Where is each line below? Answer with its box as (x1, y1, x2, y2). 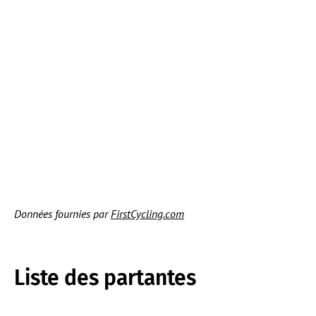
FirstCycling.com (111, 206, 184, 221)
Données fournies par (14, 206, 111, 221)
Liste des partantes (14, 265, 196, 291)
